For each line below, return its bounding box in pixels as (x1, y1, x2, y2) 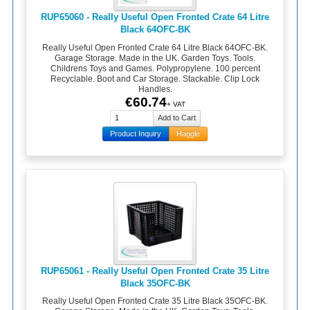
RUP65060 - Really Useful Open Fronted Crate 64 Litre (41, 12, 269, 23)
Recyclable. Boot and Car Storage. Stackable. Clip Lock (51, 73, 259, 84)
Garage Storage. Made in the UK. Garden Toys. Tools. (55, 53, 255, 63)
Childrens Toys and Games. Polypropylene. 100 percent (50, 63, 260, 73)
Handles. (138, 84, 172, 94)
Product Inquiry (110, 129, 161, 138)
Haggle (176, 129, 200, 138)
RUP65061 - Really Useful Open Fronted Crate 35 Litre (41, 265, 269, 276)
